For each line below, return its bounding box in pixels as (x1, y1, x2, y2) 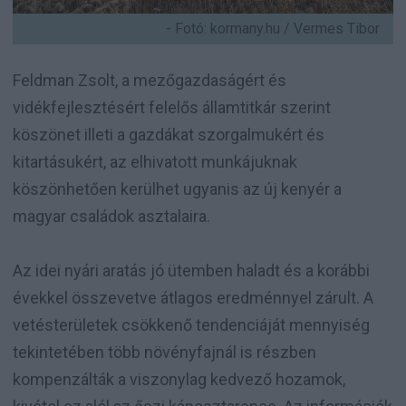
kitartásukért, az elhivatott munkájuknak (13, 151, 297, 171)
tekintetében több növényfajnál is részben (13, 342, 316, 362)
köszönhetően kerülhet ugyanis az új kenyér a (13, 179, 342, 198)
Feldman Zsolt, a (13, 70, 133, 90)
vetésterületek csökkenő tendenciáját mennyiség (13, 314, 370, 334)
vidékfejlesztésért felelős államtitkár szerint (13, 97, 331, 117)
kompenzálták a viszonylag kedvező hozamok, (13, 369, 345, 389)
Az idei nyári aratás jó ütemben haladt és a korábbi (13, 260, 370, 280)
